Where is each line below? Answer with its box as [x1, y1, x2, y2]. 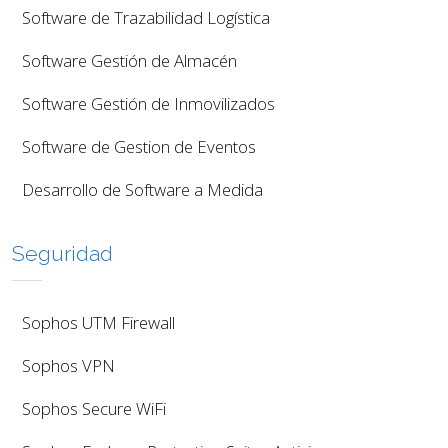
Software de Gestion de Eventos [21, 135, 256, 158]
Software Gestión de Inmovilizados [21, 92, 275, 115]
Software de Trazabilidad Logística [21, 6, 270, 29]
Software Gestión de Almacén [21, 49, 237, 72]
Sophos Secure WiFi [21, 397, 166, 420]
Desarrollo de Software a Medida [21, 178, 263, 201]
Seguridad [11, 241, 113, 266]
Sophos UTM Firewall [21, 311, 175, 334]
